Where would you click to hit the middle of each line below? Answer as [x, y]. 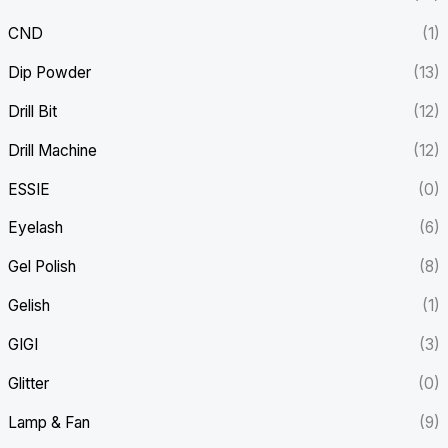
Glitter [29, 383]
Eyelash [36, 228]
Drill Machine [53, 150]
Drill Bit [33, 111]
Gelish [29, 306]
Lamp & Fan [49, 422]
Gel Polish [42, 267]
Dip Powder [50, 72]
